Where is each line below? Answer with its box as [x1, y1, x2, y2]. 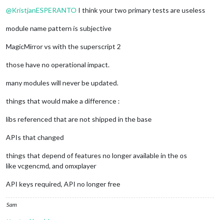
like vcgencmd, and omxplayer [6, 161, 96, 170]
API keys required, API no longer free [6, 179, 120, 188]
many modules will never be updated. [6, 78, 118, 87]
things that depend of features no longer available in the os [6, 151, 187, 160]
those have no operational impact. [6, 60, 110, 69]
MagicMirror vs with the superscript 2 [6, 42, 121, 51]
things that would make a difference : [6, 96, 120, 105]
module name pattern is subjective [6, 24, 111, 32]
